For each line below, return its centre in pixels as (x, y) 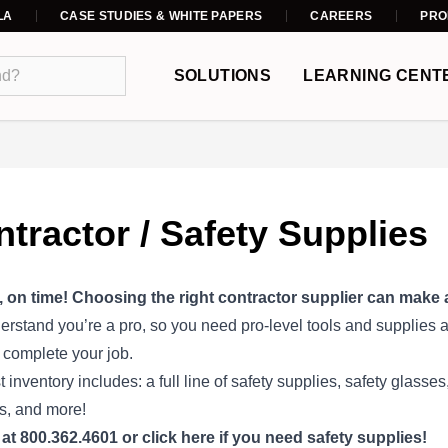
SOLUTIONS (222, 75)
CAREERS (341, 16)
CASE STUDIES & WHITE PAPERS (161, 16)
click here (178, 437)
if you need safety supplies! (321, 437)
